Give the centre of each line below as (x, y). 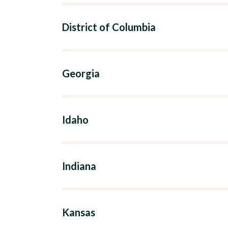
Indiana (79, 166)
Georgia (81, 73)
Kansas (79, 212)
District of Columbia (109, 27)
